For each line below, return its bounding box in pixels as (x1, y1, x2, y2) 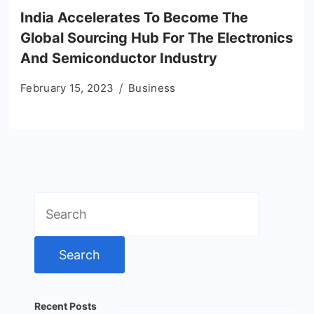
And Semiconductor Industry (20, 49, 217, 67)
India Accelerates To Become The (20, 8, 248, 26)
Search (34, 194, 75, 210)
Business (128, 81, 176, 95)
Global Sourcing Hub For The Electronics (20, 29, 293, 46)
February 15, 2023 (20, 81, 114, 95)
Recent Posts (34, 299, 97, 312)
